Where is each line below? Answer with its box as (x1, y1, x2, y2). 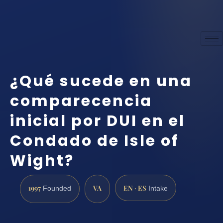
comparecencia (10, 91, 152, 112)
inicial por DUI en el (10, 111, 185, 132)
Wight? (10, 150, 74, 172)
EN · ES (123, 183, 146, 192)
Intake (146, 184, 168, 192)
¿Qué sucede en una (10, 71, 192, 92)
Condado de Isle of (10, 130, 179, 152)
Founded (41, 184, 71, 192)
